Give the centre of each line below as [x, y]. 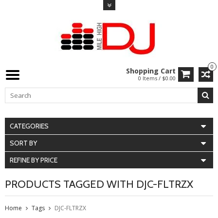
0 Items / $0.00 [157, 78]
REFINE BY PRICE [34, 160]
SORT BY [23, 143]
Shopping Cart [151, 71]
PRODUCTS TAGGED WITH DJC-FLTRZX [99, 184]
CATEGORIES [29, 126]
